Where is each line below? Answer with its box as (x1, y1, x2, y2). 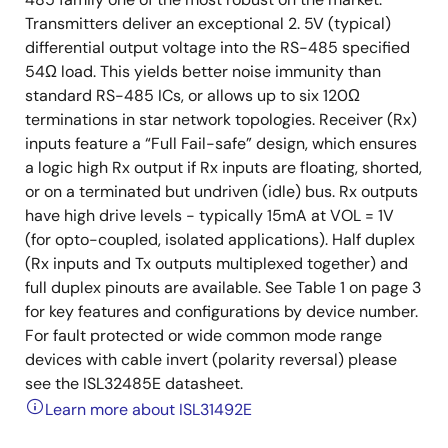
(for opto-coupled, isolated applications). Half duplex (25, 229, 415, 250)
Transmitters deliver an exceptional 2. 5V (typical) (25, 13, 391, 34)
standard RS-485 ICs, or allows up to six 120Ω (25, 85, 360, 106)
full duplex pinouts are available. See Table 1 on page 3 (25, 277, 421, 298)
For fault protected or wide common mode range (25, 325, 382, 346)
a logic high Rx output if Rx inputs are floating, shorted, (25, 157, 422, 178)
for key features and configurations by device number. (25, 301, 418, 322)
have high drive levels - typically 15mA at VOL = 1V (25, 205, 394, 226)
